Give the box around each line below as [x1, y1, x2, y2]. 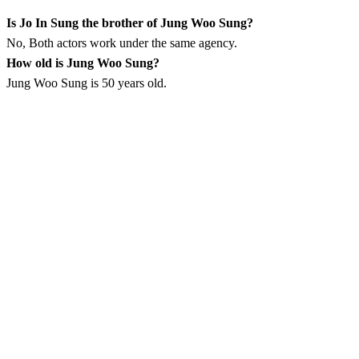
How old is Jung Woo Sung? [6, 55, 159, 70]
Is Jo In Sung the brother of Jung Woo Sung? [6, 15, 253, 30]
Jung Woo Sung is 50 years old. [6, 75, 167, 90]
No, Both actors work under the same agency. [6, 35, 237, 50]
